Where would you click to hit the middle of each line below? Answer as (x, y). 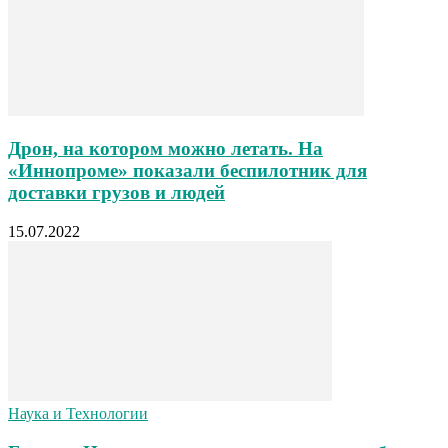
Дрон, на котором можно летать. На (165, 149)
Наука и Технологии (78, 414)
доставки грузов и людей (116, 193)
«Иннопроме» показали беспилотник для (187, 171)
